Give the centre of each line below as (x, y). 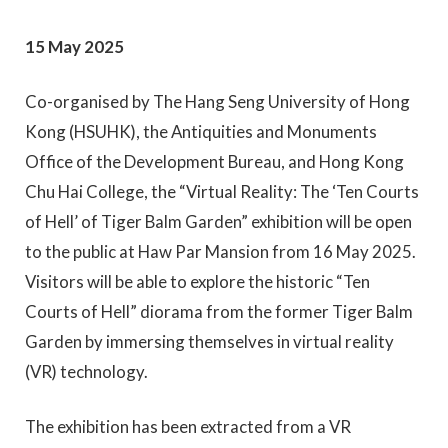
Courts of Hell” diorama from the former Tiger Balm (219, 312)
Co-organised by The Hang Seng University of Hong (217, 102)
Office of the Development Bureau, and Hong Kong (214, 162)
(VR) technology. (86, 372)
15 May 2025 (76, 46)
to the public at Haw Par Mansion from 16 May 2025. (220, 252)
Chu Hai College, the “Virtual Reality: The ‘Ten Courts (222, 192)
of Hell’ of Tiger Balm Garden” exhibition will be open (218, 222)
